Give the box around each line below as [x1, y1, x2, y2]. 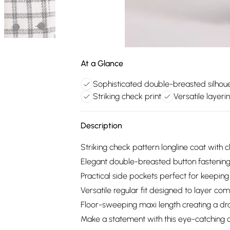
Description [81, 121, 122, 130]
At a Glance [81, 59, 123, 68]
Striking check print [93, 91, 161, 101]
